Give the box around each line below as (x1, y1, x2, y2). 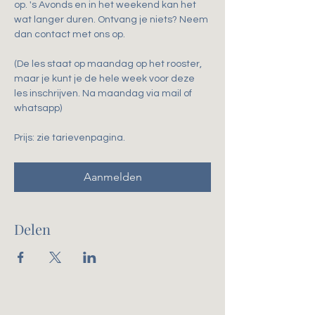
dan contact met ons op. (14, 30, 125, 39)
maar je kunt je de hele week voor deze (14, 74, 197, 84)
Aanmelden (83, 170, 142, 184)
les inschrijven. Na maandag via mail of (14, 89, 194, 98)
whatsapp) (14, 103, 62, 113)
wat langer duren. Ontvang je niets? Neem (14, 15, 210, 25)
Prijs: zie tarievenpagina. (14, 133, 127, 143)
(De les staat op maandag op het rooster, (14, 59, 204, 69)
